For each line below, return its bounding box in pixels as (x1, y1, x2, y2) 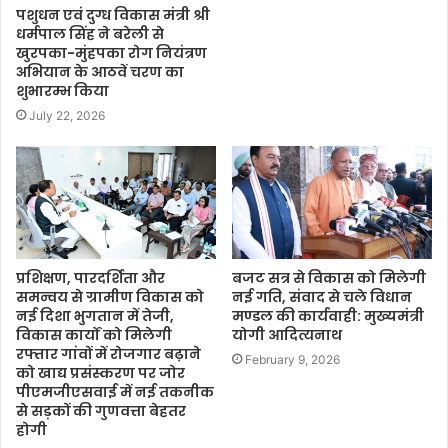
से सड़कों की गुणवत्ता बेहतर (16, 400, 186, 421)
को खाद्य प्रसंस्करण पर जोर (16, 362, 185, 383)
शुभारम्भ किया (16, 81, 109, 102)
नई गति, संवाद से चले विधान (232, 286, 412, 307)
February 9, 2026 (245, 351, 340, 367)
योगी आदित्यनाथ (232, 324, 342, 345)
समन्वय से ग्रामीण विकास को (16, 286, 204, 307)
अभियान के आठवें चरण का (16, 62, 184, 83)
